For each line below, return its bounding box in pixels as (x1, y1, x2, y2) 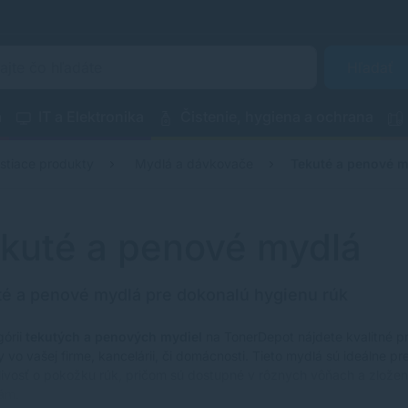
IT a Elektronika (38, 107, 145, 126)
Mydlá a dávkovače (135, 156, 254, 171)
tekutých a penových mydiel (25, 329, 202, 344)
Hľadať (346, 58, 398, 76)
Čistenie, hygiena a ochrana (180, 107, 374, 126)
